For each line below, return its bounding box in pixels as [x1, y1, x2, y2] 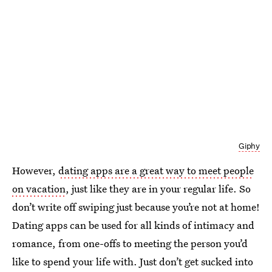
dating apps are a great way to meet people [58, 163, 254, 177]
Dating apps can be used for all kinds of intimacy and [12, 217, 254, 232]
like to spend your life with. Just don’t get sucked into [12, 254, 253, 268]
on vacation [12, 181, 66, 195]
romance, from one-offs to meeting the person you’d [12, 236, 248, 250]
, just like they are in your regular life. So [66, 181, 251, 195]
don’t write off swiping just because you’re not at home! [12, 199, 260, 214]
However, [12, 163, 58, 177]
